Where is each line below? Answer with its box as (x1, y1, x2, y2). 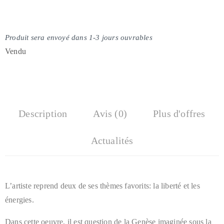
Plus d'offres (153, 108, 205, 119)
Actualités (90, 135, 133, 146)
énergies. (5, 195, 34, 204)
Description (18, 108, 67, 119)
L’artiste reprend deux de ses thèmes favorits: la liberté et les (5, 181, 200, 190)
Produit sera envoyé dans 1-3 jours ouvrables (5, 33, 152, 42)
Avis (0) (93, 108, 127, 119)
